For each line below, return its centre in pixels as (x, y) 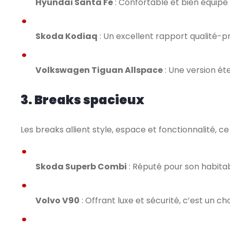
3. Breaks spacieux (82, 100)
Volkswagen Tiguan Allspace (99, 70)
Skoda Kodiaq (66, 36)
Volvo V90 (57, 200)
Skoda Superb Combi (81, 167)
